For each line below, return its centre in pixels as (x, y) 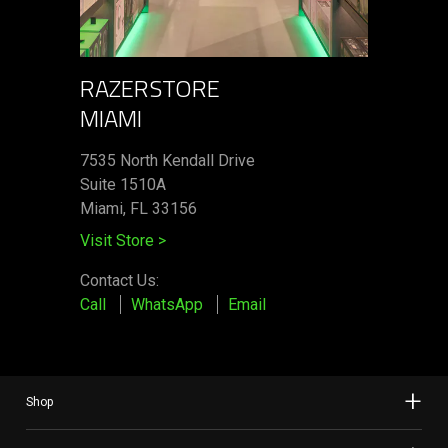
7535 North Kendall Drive (167, 160)
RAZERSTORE (150, 87)
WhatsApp (167, 304)
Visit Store (119, 240)
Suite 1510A (123, 184)
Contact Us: (119, 280)
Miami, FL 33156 (138, 208)
